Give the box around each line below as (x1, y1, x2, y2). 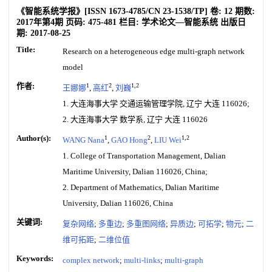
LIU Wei (154, 135, 182, 144)
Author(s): (16, 134, 51, 143)
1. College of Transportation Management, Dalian (63, 151, 226, 160)
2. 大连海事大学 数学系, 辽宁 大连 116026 (63, 115, 208, 124)
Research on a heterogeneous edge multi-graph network (63, 47, 245, 56)
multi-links (124, 256, 160, 265)
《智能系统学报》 (16, 7, 84, 16)
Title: (16, 45, 35, 54)
